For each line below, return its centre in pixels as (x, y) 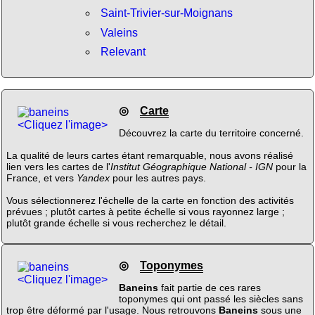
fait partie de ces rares (209, 288)
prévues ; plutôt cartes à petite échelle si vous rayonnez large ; (145, 212)
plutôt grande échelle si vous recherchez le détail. (116, 223)
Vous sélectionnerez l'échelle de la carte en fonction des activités (150, 201)
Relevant (123, 52)
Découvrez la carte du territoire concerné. (211, 133)
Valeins (119, 32)
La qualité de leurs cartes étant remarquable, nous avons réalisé (149, 156)
